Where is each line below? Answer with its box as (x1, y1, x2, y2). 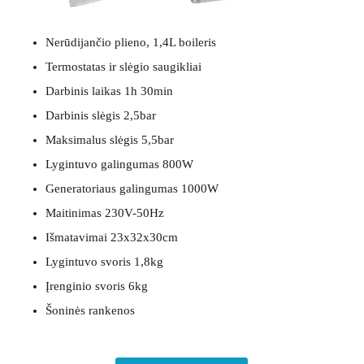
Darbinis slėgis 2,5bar (45, 109, 156, 122)
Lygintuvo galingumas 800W (45, 158, 193, 171)
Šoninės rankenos (45, 304, 135, 317)
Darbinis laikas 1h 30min (45, 84, 173, 97)
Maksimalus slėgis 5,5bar (45, 133, 174, 146)
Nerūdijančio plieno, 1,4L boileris (45, 36, 216, 49)
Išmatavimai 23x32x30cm (45, 231, 178, 244)
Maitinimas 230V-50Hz (45, 206, 164, 219)
